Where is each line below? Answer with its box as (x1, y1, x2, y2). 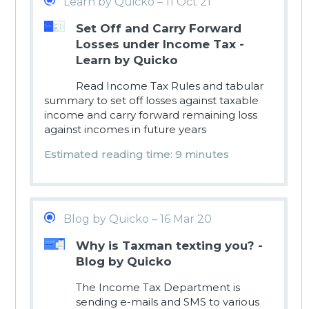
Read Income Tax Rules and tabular (76, 79, 263, 93)
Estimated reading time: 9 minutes (44, 148, 229, 161)
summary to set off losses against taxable (44, 94, 259, 108)
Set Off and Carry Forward (76, 21, 241, 36)
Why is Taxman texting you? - (76, 239, 263, 253)
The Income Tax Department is (76, 281, 240, 295)
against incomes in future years (44, 123, 206, 137)
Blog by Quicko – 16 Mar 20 (63, 212, 212, 226)
